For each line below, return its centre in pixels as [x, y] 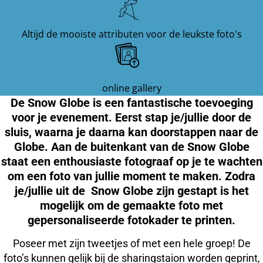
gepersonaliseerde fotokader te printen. [131, 220]
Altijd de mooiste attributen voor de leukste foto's [131, 34]
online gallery [131, 88]
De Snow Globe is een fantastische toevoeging [131, 102]
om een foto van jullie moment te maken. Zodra [131, 176]
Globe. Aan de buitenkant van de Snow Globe [131, 146]
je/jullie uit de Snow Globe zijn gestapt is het [131, 190]
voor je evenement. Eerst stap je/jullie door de [131, 117]
